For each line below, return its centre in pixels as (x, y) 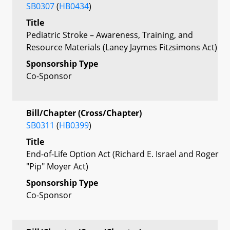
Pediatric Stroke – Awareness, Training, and (110, 35)
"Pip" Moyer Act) (57, 166)
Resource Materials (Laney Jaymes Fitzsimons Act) (122, 47)
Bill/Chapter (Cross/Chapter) (84, 113)
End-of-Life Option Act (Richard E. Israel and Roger (122, 154)
